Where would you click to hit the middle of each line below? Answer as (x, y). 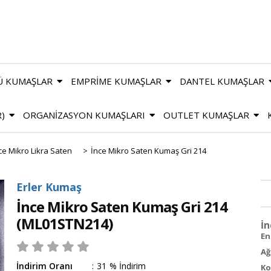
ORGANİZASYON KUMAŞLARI (84, 115)
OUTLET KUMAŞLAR (206, 115)
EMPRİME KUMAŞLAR (116, 81)
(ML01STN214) (65, 223)
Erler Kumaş (49, 187)
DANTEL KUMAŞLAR (222, 81)
